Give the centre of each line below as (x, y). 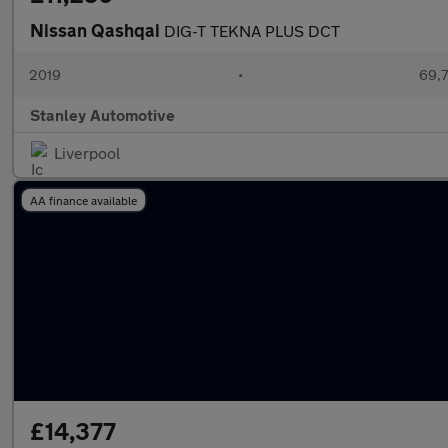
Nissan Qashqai (97, 30)
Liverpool (87, 152)
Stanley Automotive (102, 114)
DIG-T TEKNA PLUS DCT (252, 30)
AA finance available (83, 200)
